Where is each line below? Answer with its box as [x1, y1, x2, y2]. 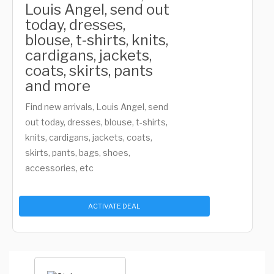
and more [25, 77, 91, 95]
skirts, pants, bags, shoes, [25, 147, 130, 158]
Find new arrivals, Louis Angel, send [25, 102, 168, 112]
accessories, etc [25, 163, 94, 173]
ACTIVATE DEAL [88, 202, 141, 210]
